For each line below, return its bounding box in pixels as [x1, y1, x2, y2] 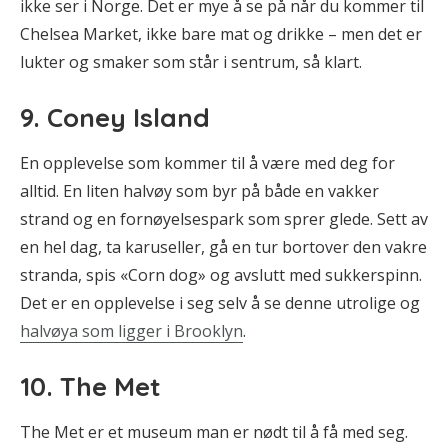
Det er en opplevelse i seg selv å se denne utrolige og [20, 291, 420, 314]
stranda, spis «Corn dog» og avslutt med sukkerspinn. [20, 263, 422, 286]
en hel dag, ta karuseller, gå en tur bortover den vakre [20, 235, 427, 258]
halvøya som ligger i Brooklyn [20, 319, 243, 342]
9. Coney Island [20, 100, 210, 134]
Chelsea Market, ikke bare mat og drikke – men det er [20, 22, 422, 45]
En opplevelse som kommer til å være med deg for [20, 151, 395, 174]
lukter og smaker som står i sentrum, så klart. [20, 50, 362, 73]
